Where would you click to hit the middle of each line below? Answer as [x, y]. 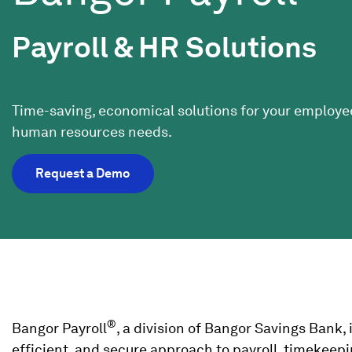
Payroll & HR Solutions [164, 47]
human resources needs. [92, 131]
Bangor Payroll [59, 328]
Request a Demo [83, 173]
